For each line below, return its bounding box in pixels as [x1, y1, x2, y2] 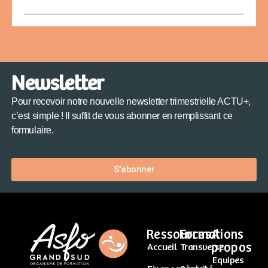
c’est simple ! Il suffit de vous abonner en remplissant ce [11, 110, 233, 121]
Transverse [179, 242, 224, 253]
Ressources [146, 227, 211, 243]
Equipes [212, 255, 243, 266]
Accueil [147, 242, 177, 253]
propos [211, 240, 252, 256]
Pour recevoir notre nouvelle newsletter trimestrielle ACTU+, [11, 96, 251, 106]
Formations [178, 227, 244, 243]
